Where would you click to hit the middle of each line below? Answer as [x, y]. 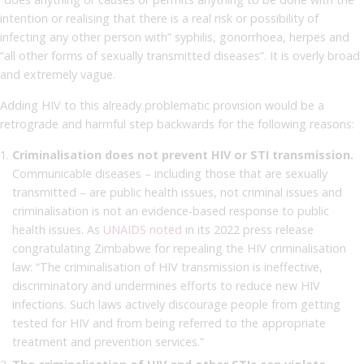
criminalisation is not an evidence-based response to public [171, 210]
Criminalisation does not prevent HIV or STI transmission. [183, 154]
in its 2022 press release [248, 229]
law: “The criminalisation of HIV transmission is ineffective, [167, 266]
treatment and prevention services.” [108, 341]
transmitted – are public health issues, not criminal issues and [177, 192]
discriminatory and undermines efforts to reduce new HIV [166, 285]
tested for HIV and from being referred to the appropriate [169, 323]
